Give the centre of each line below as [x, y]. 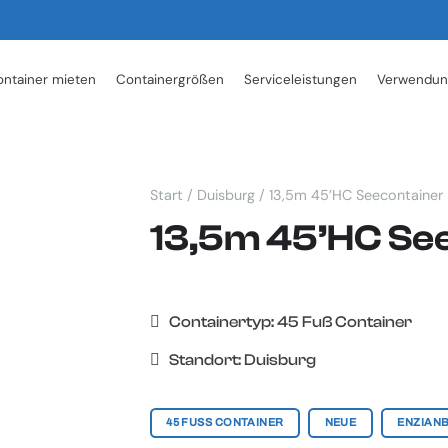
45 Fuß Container [344, 321]
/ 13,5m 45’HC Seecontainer [348, 195]
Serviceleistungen [300, 79]
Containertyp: [223, 321]
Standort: [206, 359]
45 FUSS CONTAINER [221, 423]
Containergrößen [169, 79]
